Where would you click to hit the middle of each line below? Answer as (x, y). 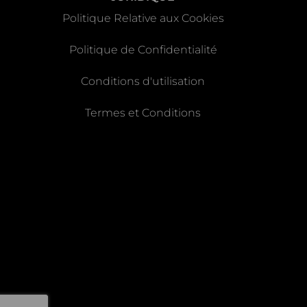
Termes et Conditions (143, 113)
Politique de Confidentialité (143, 50)
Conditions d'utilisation (143, 82)
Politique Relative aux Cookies (143, 19)
